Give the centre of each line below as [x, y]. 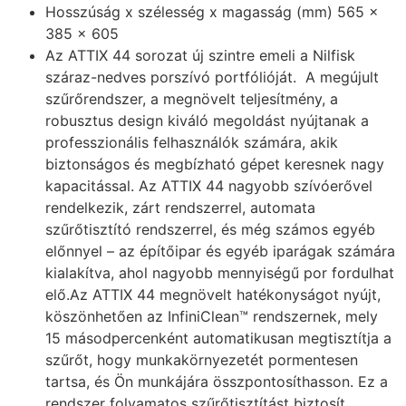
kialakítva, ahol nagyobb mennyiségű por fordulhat [220, 272]
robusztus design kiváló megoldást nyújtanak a [207, 120]
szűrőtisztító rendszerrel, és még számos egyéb [210, 229]
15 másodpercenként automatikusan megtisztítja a [218, 338]
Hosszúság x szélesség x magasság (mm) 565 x [212, 11]
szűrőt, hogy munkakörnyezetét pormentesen [202, 359]
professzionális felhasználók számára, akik [192, 142]
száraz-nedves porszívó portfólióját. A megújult [212, 77]
